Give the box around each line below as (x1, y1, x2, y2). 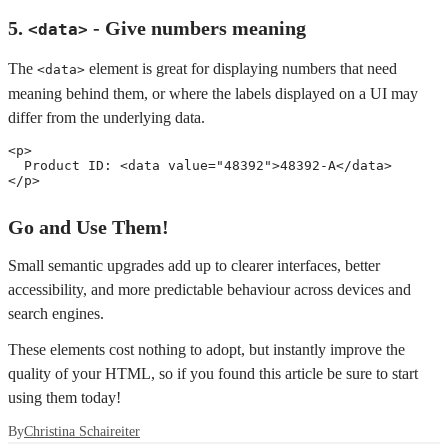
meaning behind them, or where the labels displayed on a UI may (8, 85, 418, 102)
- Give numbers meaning (88, 17, 306, 39)
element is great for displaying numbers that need (85, 60, 397, 77)
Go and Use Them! (8, 216, 169, 238)
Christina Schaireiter (24, 424, 140, 439)
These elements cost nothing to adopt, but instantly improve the (8, 341, 405, 358)
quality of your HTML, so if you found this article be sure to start (8, 365, 418, 382)
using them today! (8, 389, 121, 406)
